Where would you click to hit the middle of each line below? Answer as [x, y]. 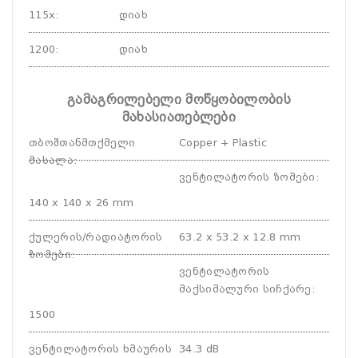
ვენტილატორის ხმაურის [101, 349]
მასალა [51, 160]
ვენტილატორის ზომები [247, 177]
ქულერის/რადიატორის [96, 237]
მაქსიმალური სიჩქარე [245, 289]
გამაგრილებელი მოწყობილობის [179, 99]
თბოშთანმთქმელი [82, 143]
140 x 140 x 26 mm [82, 203]
